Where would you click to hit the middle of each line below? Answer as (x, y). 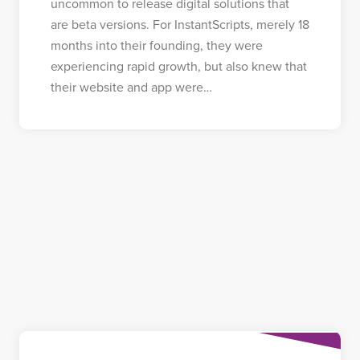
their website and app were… (131, 87)
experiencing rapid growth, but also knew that (178, 66)
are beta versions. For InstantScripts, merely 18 (180, 25)
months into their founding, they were (156, 45)
